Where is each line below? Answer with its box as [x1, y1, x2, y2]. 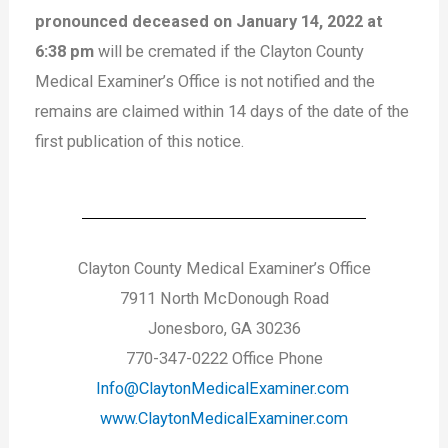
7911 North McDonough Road [119, 289, 329, 309]
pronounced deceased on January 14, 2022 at [35, 12, 384, 32]
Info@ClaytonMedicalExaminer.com [95, 379, 349, 399]
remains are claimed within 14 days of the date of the [35, 102, 410, 122]
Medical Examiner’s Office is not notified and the [35, 72, 376, 92]
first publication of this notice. [35, 132, 245, 152]
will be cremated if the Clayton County [94, 42, 365, 62]
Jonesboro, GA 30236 [147, 319, 301, 339]
